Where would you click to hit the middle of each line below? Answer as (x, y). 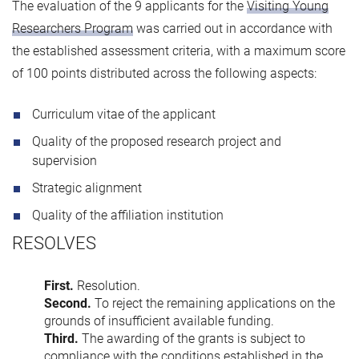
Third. (63, 338)
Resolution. (109, 285)
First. (61, 285)
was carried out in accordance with (233, 28)
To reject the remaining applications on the (215, 303)
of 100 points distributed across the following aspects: (164, 73)
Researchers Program (73, 28)
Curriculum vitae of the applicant (124, 114)
